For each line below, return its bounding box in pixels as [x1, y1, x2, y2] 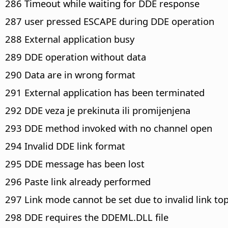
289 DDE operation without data [5, 50, 146, 63]
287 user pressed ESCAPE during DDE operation [5, 14, 214, 27]
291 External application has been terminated [5, 85, 205, 99]
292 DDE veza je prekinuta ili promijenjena [5, 103, 190, 117]
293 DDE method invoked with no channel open [5, 121, 212, 134]
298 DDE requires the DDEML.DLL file [5, 210, 168, 223]
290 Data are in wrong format [5, 68, 135, 81]
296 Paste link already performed [5, 175, 151, 188]
